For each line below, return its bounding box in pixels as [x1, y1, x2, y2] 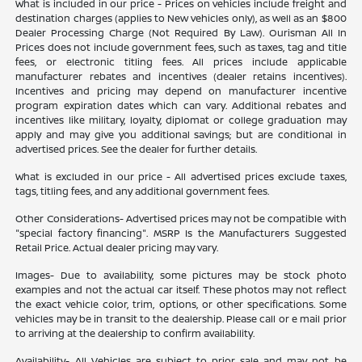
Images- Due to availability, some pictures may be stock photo [15, 268, 347, 283]
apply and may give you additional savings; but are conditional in [15, 128, 347, 142]
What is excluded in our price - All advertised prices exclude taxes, [15, 170, 347, 184]
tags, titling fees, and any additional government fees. [15, 184, 270, 199]
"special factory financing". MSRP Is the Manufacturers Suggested [15, 226, 347, 241]
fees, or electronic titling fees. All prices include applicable [15, 55, 347, 69]
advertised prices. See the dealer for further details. [15, 142, 258, 157]
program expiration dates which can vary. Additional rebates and [15, 99, 347, 113]
